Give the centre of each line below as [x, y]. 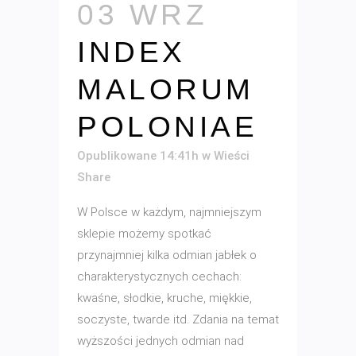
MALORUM [166, 90]
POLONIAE [167, 127]
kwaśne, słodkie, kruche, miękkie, [164, 298]
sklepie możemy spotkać [144, 234]
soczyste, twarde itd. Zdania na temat [178, 320]
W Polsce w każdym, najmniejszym [169, 213]
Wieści [232, 156]
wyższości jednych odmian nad [161, 341]
